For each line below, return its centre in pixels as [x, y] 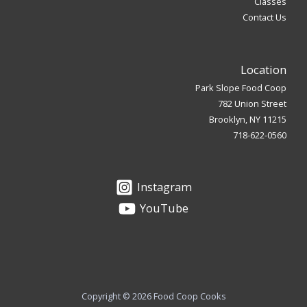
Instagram [164, 187]
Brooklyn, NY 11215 [248, 120]
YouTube [164, 208]
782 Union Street [252, 104]
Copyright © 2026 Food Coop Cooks [153, 296]
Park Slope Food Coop [241, 88]
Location [263, 70]
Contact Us [265, 17]
